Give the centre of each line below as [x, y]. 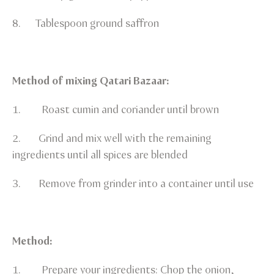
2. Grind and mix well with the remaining [112, 139]
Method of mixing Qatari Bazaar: [91, 81]
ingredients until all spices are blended [100, 155]
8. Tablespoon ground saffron [86, 24]
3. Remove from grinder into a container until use [133, 184]
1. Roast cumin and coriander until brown [116, 110]
